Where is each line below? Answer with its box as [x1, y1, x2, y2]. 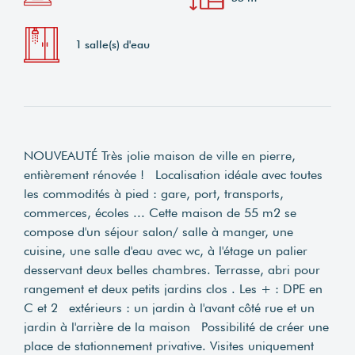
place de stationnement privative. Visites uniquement [24, 338, 314, 353]
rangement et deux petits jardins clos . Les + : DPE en [24, 281, 323, 296]
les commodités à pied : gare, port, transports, [24, 185, 284, 201]
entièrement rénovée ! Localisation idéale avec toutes [24, 166, 323, 182]
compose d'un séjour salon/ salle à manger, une [24, 223, 293, 239]
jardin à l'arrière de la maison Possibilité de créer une [24, 319, 329, 334]
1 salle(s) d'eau [75, 37, 151, 51]
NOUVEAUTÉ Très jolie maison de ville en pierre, [24, 147, 296, 163]
